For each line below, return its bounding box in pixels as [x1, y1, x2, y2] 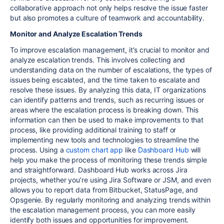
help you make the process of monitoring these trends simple [10, 155, 207, 164]
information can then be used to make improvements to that [10, 115, 204, 124]
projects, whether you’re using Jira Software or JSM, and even [10, 175, 211, 184]
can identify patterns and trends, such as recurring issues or [10, 95, 204, 104]
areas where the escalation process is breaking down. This [10, 105, 199, 114]
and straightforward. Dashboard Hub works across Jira [10, 165, 187, 174]
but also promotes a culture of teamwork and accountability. [10, 13, 205, 22]
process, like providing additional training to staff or [10, 125, 176, 134]
